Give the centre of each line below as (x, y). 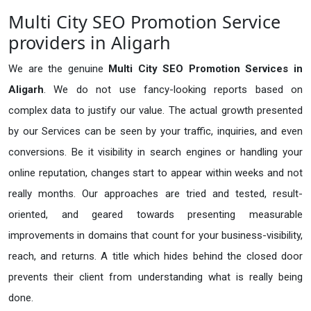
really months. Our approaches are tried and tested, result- (155, 194)
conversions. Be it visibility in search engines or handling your (155, 152)
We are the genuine (59, 69)
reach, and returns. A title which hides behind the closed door (155, 257)
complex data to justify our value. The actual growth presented (155, 111)
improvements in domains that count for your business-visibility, (155, 236)
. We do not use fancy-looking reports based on (173, 90)
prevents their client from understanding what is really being (155, 277)
